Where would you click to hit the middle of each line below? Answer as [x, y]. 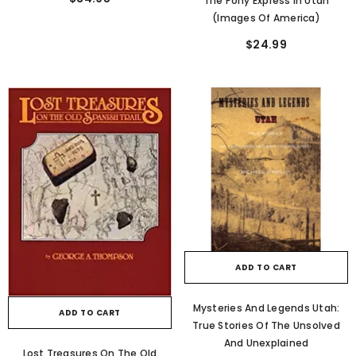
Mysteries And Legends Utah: [266, 308]
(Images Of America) [266, 18]
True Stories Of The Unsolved [266, 326]
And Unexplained [266, 343]
